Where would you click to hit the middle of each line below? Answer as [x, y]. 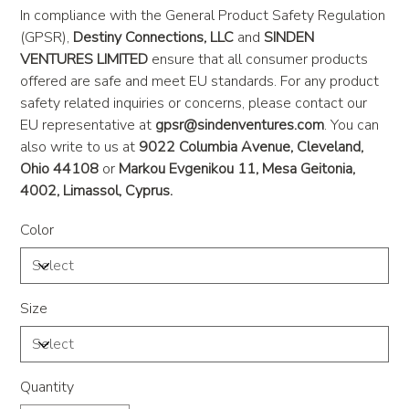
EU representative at [88, 126]
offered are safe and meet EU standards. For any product [200, 82]
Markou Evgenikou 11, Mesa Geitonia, [236, 169]
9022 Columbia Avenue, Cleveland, [252, 147]
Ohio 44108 [60, 169]
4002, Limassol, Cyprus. [97, 191]
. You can [352, 126]
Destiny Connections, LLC [154, 38]
